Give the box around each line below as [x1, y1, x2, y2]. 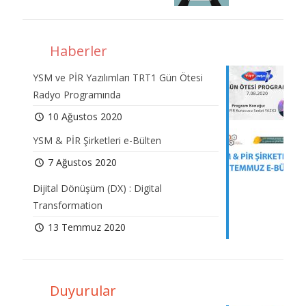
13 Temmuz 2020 [47, 221, 126, 234]
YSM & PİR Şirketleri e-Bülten [33, 134, 161, 148]
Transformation [33, 199, 102, 212]
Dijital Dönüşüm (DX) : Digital [33, 182, 162, 195]
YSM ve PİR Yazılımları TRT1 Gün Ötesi [33, 71, 203, 85]
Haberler [50, 42, 107, 61]
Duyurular [50, 281, 116, 301]
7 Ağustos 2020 [47, 156, 117, 169]
